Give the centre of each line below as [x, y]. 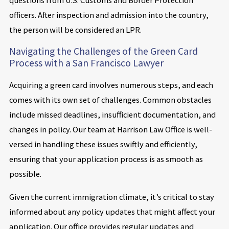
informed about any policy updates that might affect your [112, 212]
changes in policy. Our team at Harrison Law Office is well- [110, 129]
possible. [25, 174]
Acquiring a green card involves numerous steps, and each [111, 85]
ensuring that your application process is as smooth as [106, 159]
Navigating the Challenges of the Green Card [103, 51]
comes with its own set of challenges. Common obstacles [110, 99]
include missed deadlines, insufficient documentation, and [112, 114]
